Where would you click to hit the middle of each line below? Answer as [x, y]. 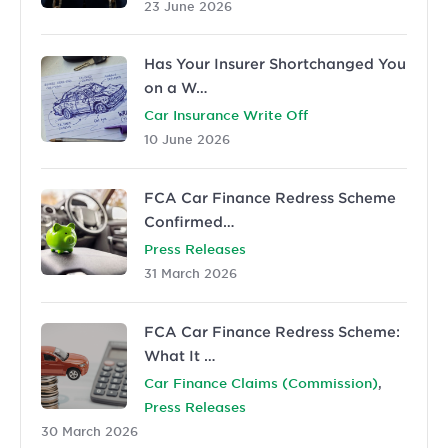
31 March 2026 [190, 273]
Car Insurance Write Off [226, 115]
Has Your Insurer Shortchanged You [275, 64]
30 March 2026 [89, 430]
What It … [180, 355]
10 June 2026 [187, 139]
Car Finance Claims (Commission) [261, 382]
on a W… [176, 88]
